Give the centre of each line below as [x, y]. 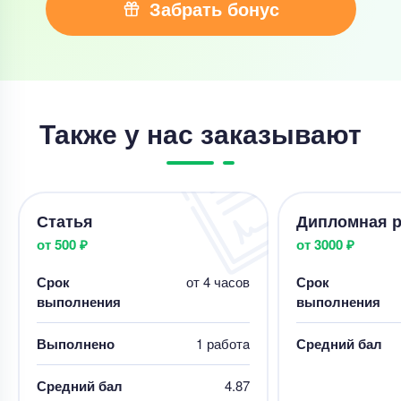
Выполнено [76, 343]
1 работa [222, 343]
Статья [65, 221]
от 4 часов [218, 281]
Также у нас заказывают [200, 132]
